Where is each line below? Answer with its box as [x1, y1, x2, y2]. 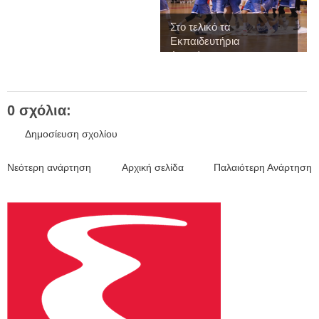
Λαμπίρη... [169, 48, 220, 61]
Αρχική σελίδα [121, 161, 184, 173]
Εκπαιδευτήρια [169, 34, 240, 47]
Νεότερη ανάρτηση [7, 161, 91, 173]
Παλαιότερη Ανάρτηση [214, 161, 312, 173]
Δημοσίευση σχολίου [25, 127, 117, 140]
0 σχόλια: [7, 102, 71, 118]
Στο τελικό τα [169, 20, 231, 33]
